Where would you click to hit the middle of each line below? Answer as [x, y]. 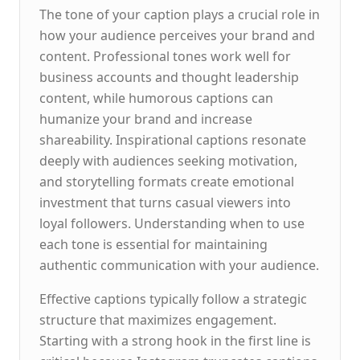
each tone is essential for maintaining [153, 244]
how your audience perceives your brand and [177, 35]
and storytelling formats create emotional [167, 182]
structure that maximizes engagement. [158, 320]
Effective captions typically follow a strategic [173, 299]
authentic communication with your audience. [179, 265]
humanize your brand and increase [146, 119]
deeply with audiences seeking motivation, [168, 161]
